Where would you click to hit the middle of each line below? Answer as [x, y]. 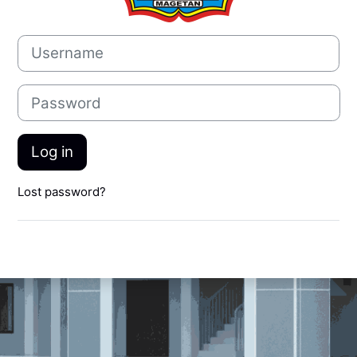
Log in [52, 152]
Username [46, 42]
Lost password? [62, 192]
